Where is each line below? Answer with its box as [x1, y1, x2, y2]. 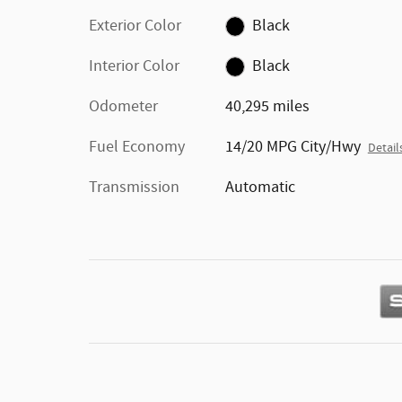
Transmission [89, 177, 179, 198]
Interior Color [89, 56, 179, 77]
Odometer [89, 96, 158, 118]
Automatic [224, 177, 295, 198]
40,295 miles [224, 96, 310, 118]
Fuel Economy [89, 136, 185, 158]
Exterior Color [89, 15, 181, 37]
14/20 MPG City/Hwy [224, 136, 361, 158]
